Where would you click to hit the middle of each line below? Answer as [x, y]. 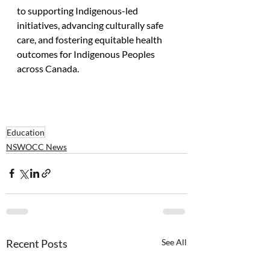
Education [26, 132]
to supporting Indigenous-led [78, 10]
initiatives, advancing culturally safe [91, 25]
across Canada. [48, 68]
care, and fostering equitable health [90, 39]
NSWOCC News [36, 146]
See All [174, 242]
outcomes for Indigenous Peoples [87, 54]
